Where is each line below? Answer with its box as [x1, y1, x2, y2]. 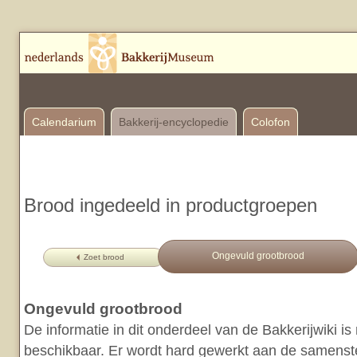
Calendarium [32, 116, 96, 128]
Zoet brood [83, 253, 124, 261]
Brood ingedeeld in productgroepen [24, 195, 317, 216]
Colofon [251, 116, 290, 128]
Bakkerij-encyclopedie [119, 116, 229, 128]
